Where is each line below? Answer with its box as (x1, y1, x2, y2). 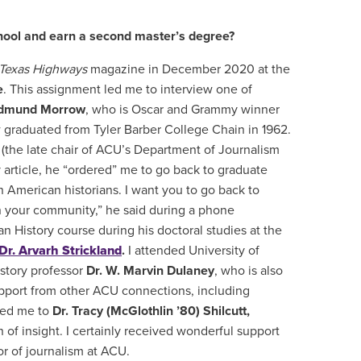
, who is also (214, 263, 283, 279)
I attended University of (128, 243, 259, 259)
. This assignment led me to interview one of (3, 81, 252, 98)
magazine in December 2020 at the (87, 61, 290, 77)
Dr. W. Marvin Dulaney (86, 263, 214, 279)
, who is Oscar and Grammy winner (85, 102, 280, 118)
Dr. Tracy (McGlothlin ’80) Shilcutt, (52, 303, 250, 319)
